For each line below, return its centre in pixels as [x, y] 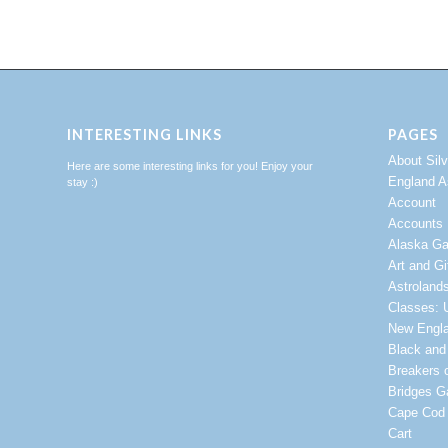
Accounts [415, 224]
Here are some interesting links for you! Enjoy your [190, 166]
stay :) [82, 182]
